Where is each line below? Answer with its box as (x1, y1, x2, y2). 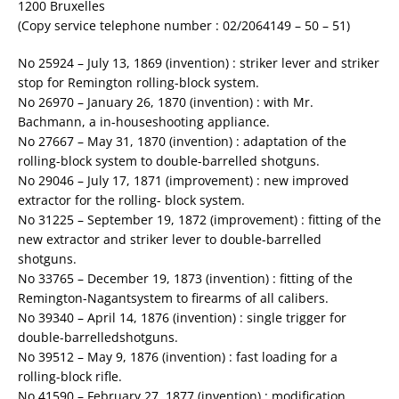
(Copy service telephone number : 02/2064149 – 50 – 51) (18, 17, 350, 35)
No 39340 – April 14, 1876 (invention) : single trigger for (18, 309, 346, 327)
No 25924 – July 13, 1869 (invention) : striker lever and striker (18, 54, 379, 72)
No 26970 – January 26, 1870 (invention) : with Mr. (18, 94, 313, 111)
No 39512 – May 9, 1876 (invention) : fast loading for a (18, 348, 338, 366)
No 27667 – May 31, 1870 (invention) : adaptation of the (18, 133, 346, 151)
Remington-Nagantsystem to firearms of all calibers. (18, 289, 329, 307)
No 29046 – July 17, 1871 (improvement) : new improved (18, 172, 349, 190)
